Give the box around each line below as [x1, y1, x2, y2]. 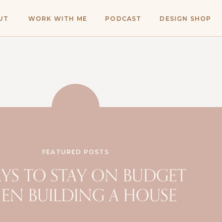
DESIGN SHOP [160, 15, 212, 22]
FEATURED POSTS [42, 148, 109, 156]
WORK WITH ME [28, 15, 88, 22]
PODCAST [105, 15, 142, 22]
